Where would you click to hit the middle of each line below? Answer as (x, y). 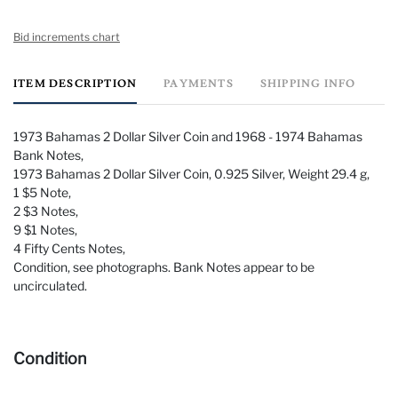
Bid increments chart (67, 36)
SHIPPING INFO (308, 84)
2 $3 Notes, (46, 211)
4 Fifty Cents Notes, (69, 248)
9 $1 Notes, (45, 229)
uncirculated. (50, 285)
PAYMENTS (199, 84)
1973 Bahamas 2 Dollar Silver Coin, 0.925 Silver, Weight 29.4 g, (193, 173)
